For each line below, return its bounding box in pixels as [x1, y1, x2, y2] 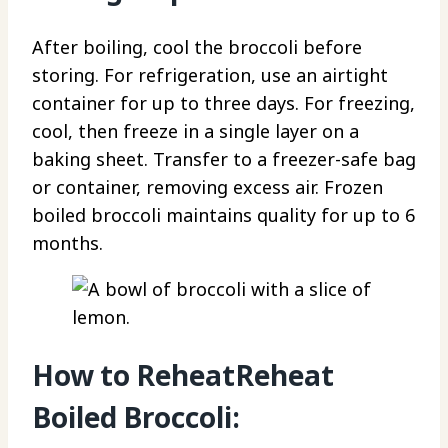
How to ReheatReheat [32, 355, 334, 394]
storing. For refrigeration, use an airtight [32, 62, 388, 87]
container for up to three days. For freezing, [32, 90, 415, 115]
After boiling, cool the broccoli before [32, 34, 362, 59]
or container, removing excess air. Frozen [32, 174, 383, 199]
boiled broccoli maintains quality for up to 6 [32, 202, 415, 227]
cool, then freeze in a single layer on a [32, 118, 359, 143]
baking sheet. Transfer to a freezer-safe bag [32, 146, 416, 171]
